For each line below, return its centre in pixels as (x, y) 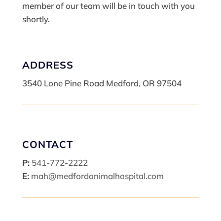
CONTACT (47, 145)
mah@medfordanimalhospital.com (97, 176)
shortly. (36, 19)
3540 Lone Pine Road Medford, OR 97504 (102, 83)
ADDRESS (48, 65)
